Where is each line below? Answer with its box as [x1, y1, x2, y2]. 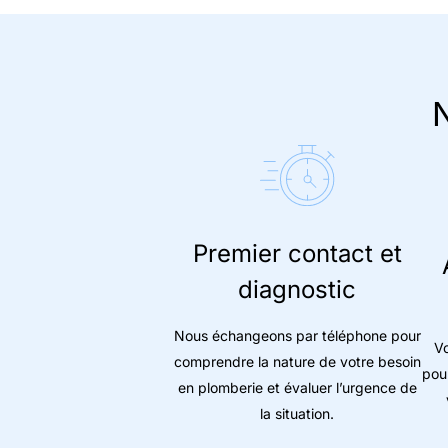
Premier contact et [192, 239, 402, 269]
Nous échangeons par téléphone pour [173, 327, 421, 345]
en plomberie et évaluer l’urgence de [177, 379, 417, 397]
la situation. [260, 405, 334, 423]
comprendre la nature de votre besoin [173, 353, 421, 371]
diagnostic [238, 275, 356, 305]
